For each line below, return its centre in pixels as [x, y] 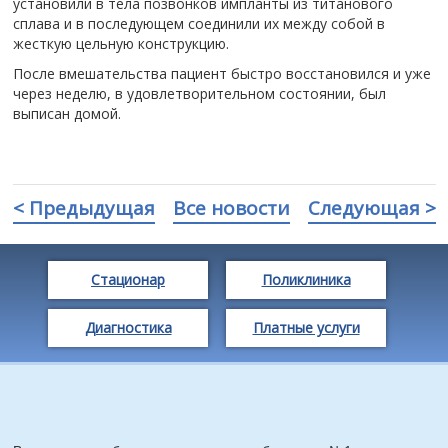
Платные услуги [306, 327]
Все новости [231, 208]
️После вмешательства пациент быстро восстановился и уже [221, 73]
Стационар [128, 279]
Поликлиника [306, 279]
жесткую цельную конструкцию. [120, 43]
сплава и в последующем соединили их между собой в [198, 23]
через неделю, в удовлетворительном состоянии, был [199, 93]
